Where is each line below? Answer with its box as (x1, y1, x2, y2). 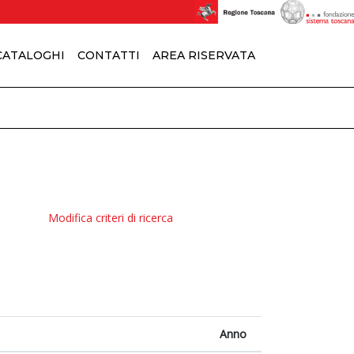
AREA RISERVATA (153, 47, 255, 62)
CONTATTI (77, 47, 140, 62)
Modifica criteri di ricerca (48, 210, 173, 225)
